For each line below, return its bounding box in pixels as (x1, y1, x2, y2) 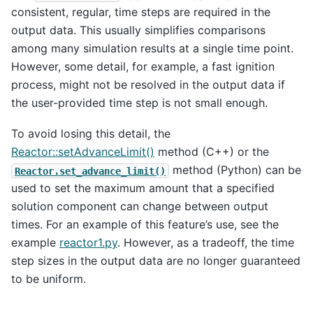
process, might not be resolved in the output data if (11, 78, 285, 92)
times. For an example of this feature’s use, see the (11, 217, 279, 232)
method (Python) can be (169, 163, 301, 177)
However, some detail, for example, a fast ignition (11, 59, 275, 74)
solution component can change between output (11, 199, 268, 214)
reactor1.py (59, 235, 117, 250)
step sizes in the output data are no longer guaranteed (11, 254, 300, 268)
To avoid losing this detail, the (11, 126, 170, 141)
